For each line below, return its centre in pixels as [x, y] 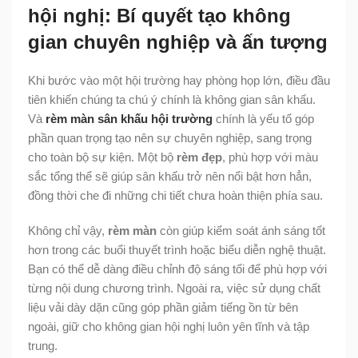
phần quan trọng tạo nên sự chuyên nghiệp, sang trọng [170, 138]
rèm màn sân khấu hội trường [129, 119]
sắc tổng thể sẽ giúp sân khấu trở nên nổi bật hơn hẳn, [170, 177]
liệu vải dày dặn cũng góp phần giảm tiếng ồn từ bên [163, 308]
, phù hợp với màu [270, 157]
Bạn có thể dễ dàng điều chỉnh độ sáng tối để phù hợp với [177, 269]
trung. [43, 346]
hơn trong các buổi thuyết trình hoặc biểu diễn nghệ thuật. [177, 250]
